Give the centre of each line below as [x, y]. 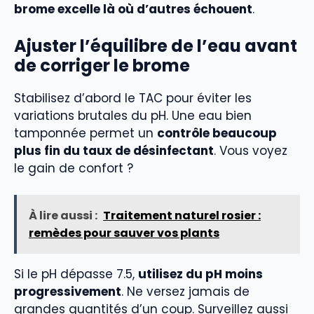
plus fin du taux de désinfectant [114, 150]
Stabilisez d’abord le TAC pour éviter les [133, 98]
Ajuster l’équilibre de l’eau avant [156, 46]
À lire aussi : [63, 216]
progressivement [68, 292]
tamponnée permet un [86, 133]
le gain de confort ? [74, 168]
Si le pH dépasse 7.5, [76, 274]
